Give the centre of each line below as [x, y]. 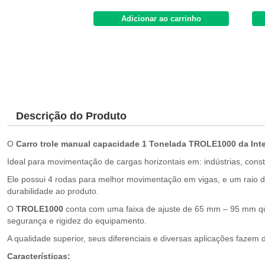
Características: [40, 256]
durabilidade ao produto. [53, 191]
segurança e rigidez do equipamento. [77, 221]
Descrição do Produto [71, 116]
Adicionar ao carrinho [161, 19]
